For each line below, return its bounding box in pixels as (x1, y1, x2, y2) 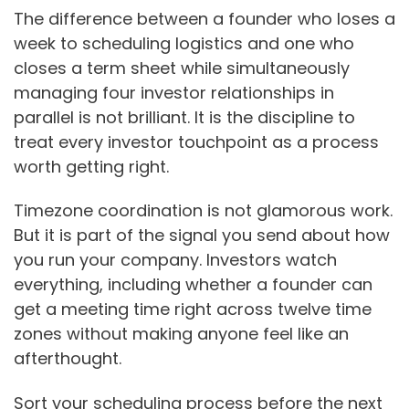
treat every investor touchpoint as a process (14, 130, 379, 153)
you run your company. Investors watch (14, 248, 337, 272)
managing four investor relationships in (14, 80, 334, 104)
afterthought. (14, 347, 121, 371)
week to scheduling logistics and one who (14, 31, 354, 55)
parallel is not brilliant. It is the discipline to (14, 105, 355, 129)
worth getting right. (14, 154, 169, 178)
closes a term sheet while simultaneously (14, 56, 350, 79)
